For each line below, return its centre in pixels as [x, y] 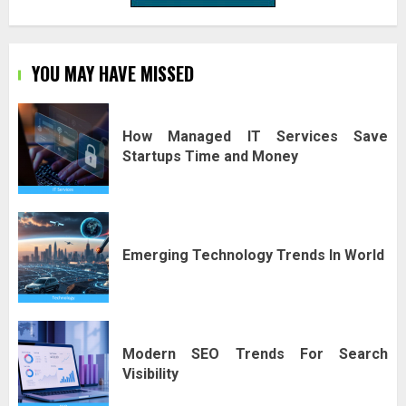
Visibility [150, 373]
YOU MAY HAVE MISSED [113, 74]
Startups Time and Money [210, 156]
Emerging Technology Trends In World [253, 255]
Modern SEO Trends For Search [255, 353]
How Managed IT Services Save [255, 136]
